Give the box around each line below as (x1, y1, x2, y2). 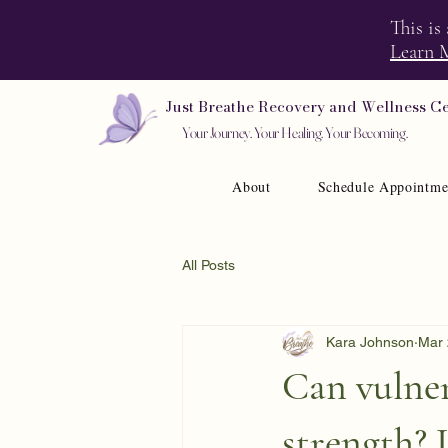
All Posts (182, 256, 235, 273)
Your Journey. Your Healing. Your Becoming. (182, 123, 408, 142)
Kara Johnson (326, 333, 414, 350)
